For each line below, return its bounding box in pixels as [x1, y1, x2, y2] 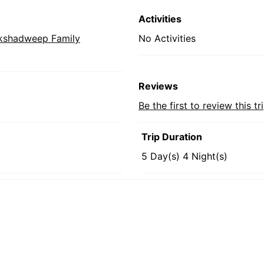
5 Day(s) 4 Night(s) [141, 150, 227, 162]
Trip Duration [141, 131, 202, 143]
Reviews [138, 80, 178, 92]
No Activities [138, 32, 196, 44]
